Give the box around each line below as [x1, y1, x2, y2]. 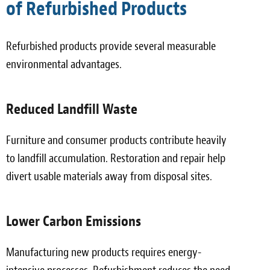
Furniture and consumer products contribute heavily [6, 132, 227, 148]
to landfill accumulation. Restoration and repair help [6, 150, 225, 166]
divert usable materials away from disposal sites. [6, 168, 212, 184]
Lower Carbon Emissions [6, 212, 141, 230]
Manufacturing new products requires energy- [6, 244, 201, 260]
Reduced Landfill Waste [6, 99, 137, 118]
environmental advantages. [6, 56, 122, 72]
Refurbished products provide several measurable [6, 38, 216, 54]
